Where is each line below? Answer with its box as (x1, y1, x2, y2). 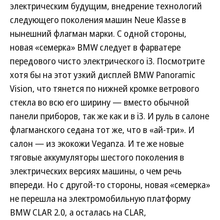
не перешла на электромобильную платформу (10, 192, 191, 205)
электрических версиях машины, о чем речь (10, 165, 182, 177)
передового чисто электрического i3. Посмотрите (10, 55, 205, 67)
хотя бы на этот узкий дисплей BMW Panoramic (10, 69, 195, 81)
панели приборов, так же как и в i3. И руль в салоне (10, 110, 209, 122)
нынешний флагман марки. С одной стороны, (10, 27, 187, 40)
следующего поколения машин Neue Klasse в (10, 14, 186, 26)
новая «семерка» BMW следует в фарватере (10, 41, 181, 54)
